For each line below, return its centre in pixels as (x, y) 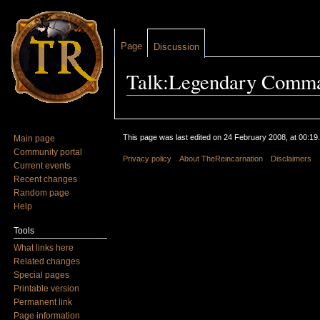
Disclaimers (291, 159)
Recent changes (46, 179)
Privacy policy (147, 159)
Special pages (42, 275)
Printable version (47, 288)
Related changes (47, 261)
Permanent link (43, 302)
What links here (44, 247)
